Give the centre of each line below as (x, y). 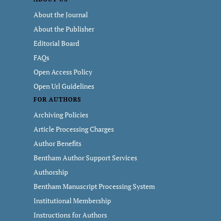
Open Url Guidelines (64, 86)
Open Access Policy (63, 72)
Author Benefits (57, 143)
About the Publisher (64, 29)
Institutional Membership (72, 201)
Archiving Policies (61, 115)
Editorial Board (56, 43)
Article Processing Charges (74, 129)
